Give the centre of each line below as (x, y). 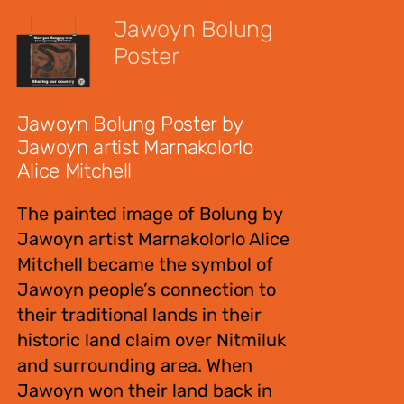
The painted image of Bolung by (149, 214)
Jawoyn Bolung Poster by (129, 124)
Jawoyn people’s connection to (146, 289)
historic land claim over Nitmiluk (151, 340)
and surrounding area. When (134, 365)
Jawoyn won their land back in (144, 390)
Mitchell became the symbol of (145, 264)
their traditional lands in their (139, 315)
